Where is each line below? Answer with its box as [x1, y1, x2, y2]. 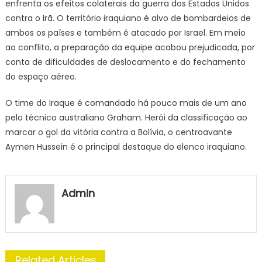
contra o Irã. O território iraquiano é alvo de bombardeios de [5, 12, 251, 24]
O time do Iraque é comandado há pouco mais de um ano [5, 96, 247, 109]
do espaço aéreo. [5, 70, 77, 82]
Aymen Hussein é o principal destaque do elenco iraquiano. [5, 140, 247, 153]
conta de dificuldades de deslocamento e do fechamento [5, 56, 246, 68]
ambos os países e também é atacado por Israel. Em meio [5, 26, 246, 39]
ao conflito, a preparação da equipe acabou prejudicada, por [5, 41, 255, 53]
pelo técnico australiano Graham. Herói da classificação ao [5, 111, 247, 123]
